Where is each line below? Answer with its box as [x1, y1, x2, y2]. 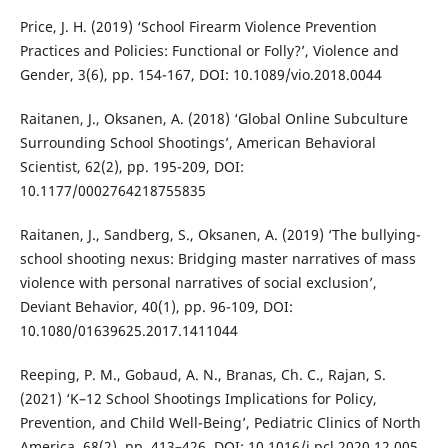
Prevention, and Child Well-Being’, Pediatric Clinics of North [19, 413, 421, 433]
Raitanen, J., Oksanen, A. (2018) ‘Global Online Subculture [19, 109, 408, 129]
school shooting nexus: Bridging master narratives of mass [19, 249, 416, 269]
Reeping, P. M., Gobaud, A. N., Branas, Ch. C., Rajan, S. [19, 365, 386, 385]
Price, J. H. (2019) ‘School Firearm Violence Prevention [19, 17, 377, 37]
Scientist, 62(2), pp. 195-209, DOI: [19, 157, 244, 177]
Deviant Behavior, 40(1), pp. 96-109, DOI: [19, 297, 293, 317]
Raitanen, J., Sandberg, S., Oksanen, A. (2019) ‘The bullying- [19, 225, 421, 245]
